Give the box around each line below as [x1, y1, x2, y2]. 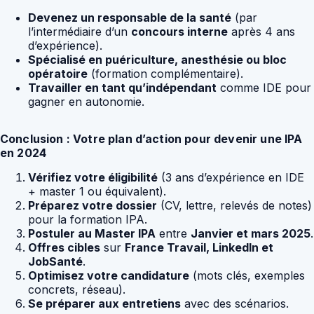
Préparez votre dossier [28, 198, 157, 212]
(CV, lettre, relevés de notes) [157, 198, 312, 212]
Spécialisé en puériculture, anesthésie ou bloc [28, 52, 287, 67]
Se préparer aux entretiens [28, 296, 181, 310]
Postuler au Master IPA [28, 226, 156, 240]
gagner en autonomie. [28, 94, 144, 109]
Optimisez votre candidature [28, 268, 189, 282]
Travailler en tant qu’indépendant [28, 80, 217, 95]
